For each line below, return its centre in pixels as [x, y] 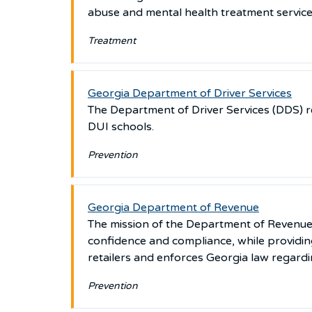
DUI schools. [122, 127]
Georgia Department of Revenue [173, 208]
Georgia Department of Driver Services [190, 93]
